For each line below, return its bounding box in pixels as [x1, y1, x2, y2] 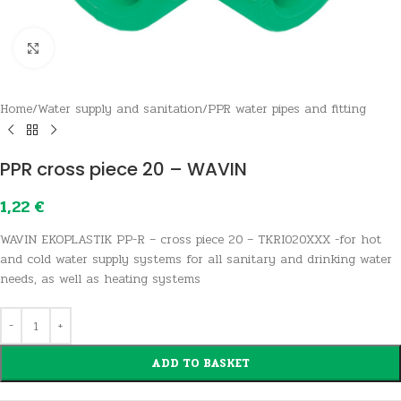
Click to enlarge [53, 38, 157, 57]
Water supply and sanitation [38, 99, 202, 118]
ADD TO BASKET [151, 354, 250, 372]
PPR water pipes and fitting [208, 99, 366, 118]
